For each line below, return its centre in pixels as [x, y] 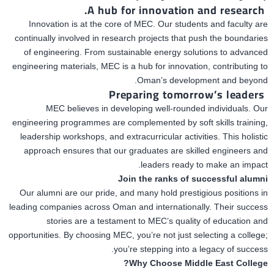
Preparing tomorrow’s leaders [187, 94]
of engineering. [53, 52]
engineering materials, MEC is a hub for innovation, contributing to [140, 66]
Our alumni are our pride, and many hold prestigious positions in [144, 193]
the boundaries [239, 38]
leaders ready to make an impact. [204, 165]
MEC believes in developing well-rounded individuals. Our [157, 108]
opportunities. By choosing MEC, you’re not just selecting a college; [138, 235]
